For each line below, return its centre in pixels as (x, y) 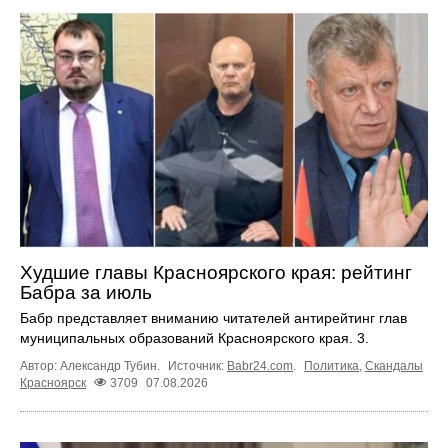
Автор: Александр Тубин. (91, 366)
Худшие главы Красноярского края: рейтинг (216, 273)
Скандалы (394, 366)
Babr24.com (260, 366)
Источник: (197, 366)
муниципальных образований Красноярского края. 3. (194, 338)
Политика (331, 366)
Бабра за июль (86, 293)
